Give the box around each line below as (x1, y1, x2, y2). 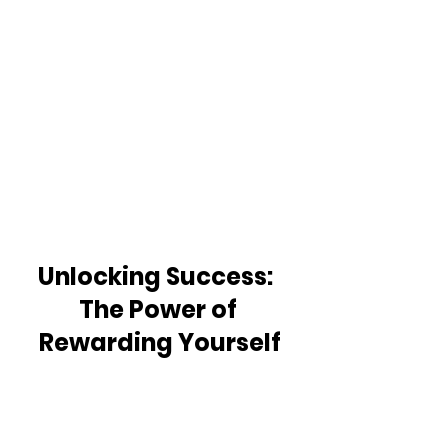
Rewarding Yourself (39, 326, 281, 360)
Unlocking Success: (37, 260, 283, 294)
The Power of (78, 293, 242, 327)
